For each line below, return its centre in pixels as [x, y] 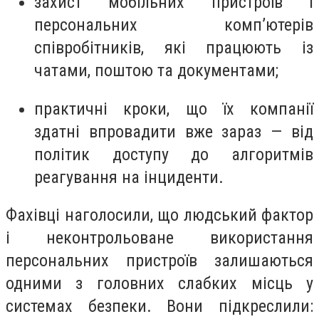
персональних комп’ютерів [174, 25]
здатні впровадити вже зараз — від [174, 131]
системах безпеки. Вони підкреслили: [159, 307]
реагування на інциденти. [129, 177]
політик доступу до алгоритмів [174, 154]
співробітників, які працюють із [174, 47]
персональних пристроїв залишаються [159, 261]
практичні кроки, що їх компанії [174, 109]
